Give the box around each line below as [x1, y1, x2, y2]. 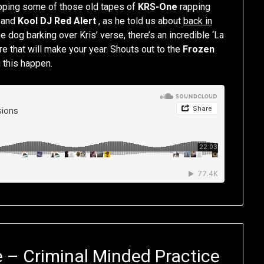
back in [183, 15, 213, 27]
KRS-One [138, 1, 178, 13]
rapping [177, 1, 211, 13]
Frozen [183, 44, 215, 55]
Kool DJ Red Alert [18, 15, 97, 27]
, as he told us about [96, 15, 184, 27]
